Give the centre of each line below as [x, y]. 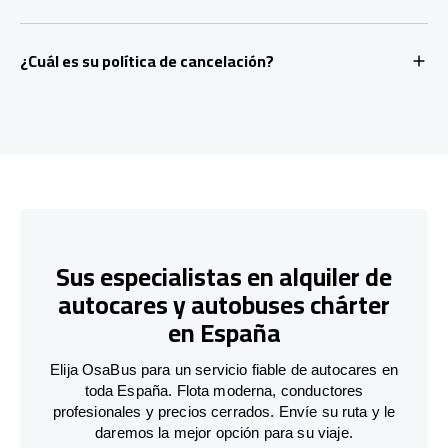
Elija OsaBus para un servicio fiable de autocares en [224, 370]
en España [224, 332]
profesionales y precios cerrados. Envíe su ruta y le [224, 412]
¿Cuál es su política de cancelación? [147, 60]
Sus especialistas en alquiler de [224, 276]
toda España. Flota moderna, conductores [224, 391]
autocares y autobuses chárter [224, 304]
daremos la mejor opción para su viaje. [224, 433]
